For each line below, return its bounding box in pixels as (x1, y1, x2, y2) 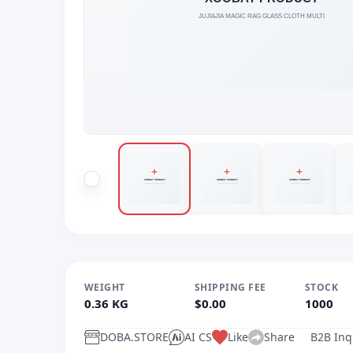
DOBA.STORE (100, 329, 169, 344)
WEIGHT (84, 281, 125, 294)
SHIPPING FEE (195, 281, 266, 294)
